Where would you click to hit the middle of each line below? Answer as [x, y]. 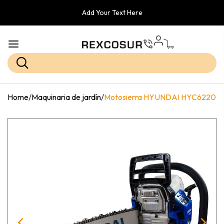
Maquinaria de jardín [66, 97]
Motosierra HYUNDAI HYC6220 [160, 97]
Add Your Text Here [112, 12]
